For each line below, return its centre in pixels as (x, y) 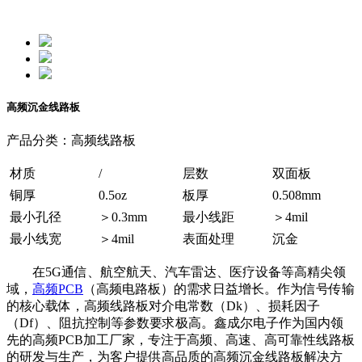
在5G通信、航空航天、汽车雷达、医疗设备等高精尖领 (189, 272)
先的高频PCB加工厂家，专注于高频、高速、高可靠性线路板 (181, 340)
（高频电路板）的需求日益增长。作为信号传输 (219, 289)
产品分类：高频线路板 (71, 141)
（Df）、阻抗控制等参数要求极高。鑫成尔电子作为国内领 (175, 323)
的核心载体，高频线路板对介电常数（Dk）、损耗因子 (163, 306)
